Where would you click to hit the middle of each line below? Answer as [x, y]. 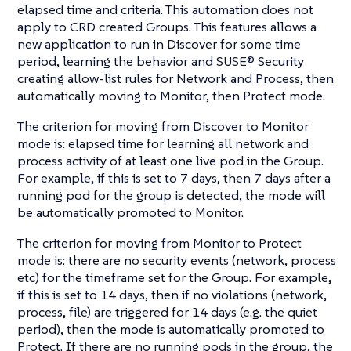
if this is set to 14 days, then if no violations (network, [172, 295]
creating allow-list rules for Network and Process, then [175, 79]
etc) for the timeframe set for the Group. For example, [174, 278]
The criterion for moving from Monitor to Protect [159, 243]
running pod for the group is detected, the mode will [171, 195]
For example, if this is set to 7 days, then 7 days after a [174, 178]
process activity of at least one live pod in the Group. [170, 161]
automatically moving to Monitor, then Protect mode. [171, 96]
